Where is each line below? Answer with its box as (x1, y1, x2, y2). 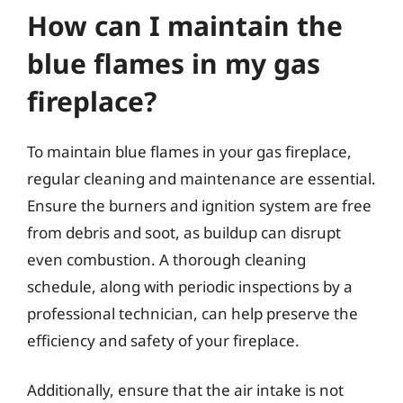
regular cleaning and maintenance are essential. (27, 167, 376, 189)
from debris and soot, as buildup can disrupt (27, 221, 341, 243)
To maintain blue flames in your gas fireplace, (27, 140, 352, 162)
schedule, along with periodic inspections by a (27, 275, 353, 297)
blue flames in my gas (27, 44, 320, 82)
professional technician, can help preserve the (27, 302, 358, 324)
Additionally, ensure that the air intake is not (27, 380, 344, 400)
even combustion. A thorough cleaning (27, 248, 306, 270)
